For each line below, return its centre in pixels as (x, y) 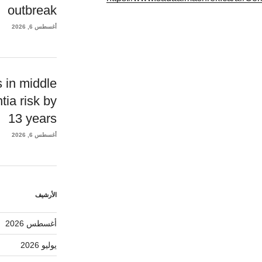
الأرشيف (46, 195)
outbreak (32, 10)
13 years (33, 119)
